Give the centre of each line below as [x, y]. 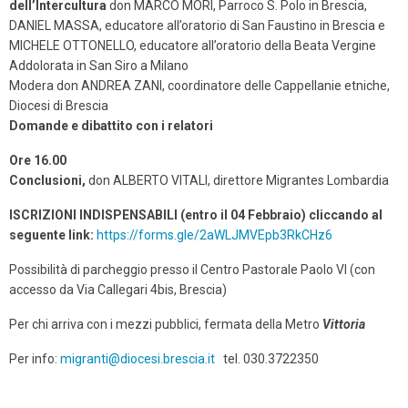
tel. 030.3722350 [267, 359]
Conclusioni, [49, 181]
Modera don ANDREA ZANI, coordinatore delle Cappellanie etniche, [199, 86]
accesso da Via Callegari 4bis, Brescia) [118, 290]
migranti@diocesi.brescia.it [138, 359]
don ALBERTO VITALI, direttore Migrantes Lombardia [239, 181]
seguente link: [53, 235]
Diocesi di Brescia [59, 106]
